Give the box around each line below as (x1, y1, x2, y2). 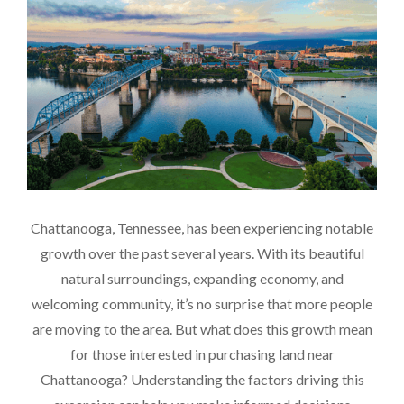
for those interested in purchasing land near (69, 344, 335, 363)
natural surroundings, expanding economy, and (60, 269, 344, 287)
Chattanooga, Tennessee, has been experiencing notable (31, 218, 373, 236)
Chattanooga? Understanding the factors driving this (40, 370, 364, 388)
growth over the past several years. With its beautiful (40, 243, 364, 262)
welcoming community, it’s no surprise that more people (32, 294, 372, 312)
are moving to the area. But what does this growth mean (32, 319, 372, 337)
